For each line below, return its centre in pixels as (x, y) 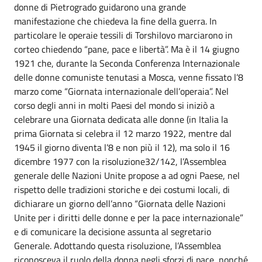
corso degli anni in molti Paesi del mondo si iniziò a (114, 105)
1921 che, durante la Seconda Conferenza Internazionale (127, 63)
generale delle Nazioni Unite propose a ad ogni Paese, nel (127, 175)
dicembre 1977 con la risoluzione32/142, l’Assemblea (120, 161)
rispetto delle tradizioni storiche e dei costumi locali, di (122, 189)
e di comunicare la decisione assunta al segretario (113, 232)
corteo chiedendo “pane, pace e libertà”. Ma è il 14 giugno (127, 49)
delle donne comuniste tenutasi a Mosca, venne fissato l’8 (129, 77)
